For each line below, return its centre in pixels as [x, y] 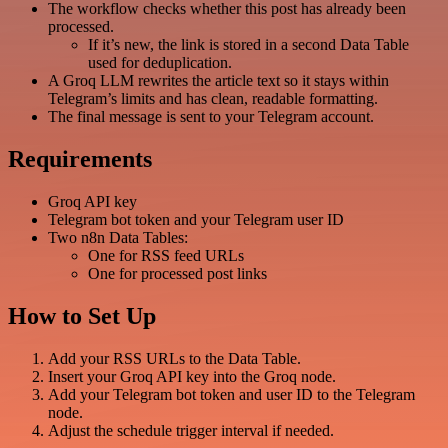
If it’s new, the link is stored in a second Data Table [248, 45]
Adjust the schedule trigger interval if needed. [191, 431]
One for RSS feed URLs [166, 256]
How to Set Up [82, 316]
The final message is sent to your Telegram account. [211, 117]
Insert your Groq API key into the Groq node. [192, 377]
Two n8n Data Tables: [118, 238]
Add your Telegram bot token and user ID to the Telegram [231, 395]
